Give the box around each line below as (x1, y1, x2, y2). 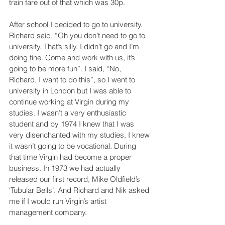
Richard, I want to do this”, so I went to (9, 74, 137, 84)
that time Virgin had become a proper (9, 152, 134, 162)
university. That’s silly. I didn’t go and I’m (9, 41, 141, 51)
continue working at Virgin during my (9, 96, 131, 106)
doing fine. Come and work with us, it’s (9, 52, 137, 62)
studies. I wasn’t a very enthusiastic (9, 107, 128, 118)
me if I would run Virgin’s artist (9, 196, 108, 206)
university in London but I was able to (9, 85, 133, 95)
